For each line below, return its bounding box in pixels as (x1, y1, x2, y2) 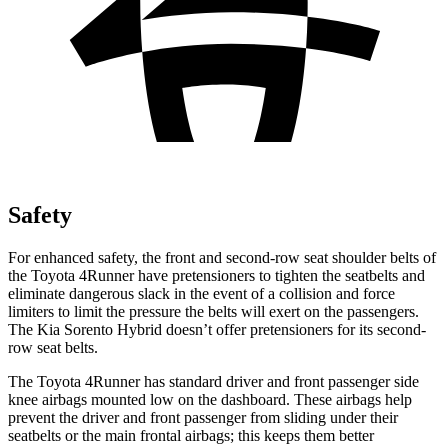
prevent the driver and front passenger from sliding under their (8, 408, 398, 426)
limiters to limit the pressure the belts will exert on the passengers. (8, 302, 419, 320)
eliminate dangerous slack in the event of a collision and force (8, 284, 395, 302)
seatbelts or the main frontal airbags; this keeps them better (8, 426, 374, 444)
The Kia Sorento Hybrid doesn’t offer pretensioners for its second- (8, 320, 426, 338)
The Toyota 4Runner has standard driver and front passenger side (8, 372, 419, 390)
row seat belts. (8, 338, 98, 356)
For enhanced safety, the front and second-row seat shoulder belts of (8, 248, 436, 266)
